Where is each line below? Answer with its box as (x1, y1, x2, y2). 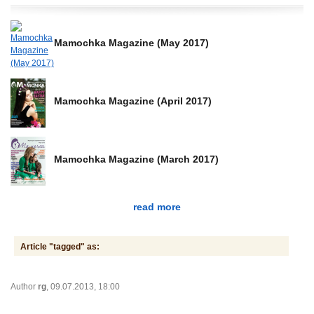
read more (133, 200, 181, 212)
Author (11, 281, 38, 292)
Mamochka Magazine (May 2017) (54, 37, 209, 49)
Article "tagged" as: (20, 241, 100, 252)
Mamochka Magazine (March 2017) (54, 153, 219, 165)
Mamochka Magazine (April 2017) (54, 95, 212, 107)
